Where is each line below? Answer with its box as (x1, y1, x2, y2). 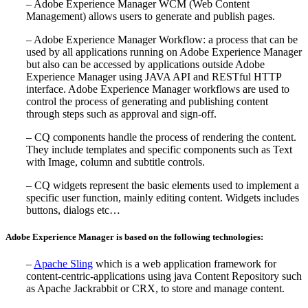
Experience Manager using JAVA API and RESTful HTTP (26, 70, 281, 82)
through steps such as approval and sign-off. (26, 107, 217, 120)
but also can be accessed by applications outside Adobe (26, 58, 265, 70)
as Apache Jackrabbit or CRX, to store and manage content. (26, 283, 285, 295)
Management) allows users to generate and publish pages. (26, 10, 275, 22)
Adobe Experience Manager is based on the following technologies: (5, 232, 263, 243)
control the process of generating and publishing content (26, 95, 268, 107)
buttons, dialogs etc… (26, 203, 120, 216)
